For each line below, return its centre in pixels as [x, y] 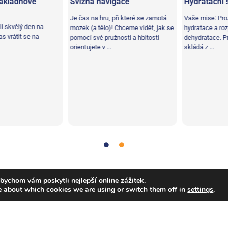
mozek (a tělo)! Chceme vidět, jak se [113, 28]
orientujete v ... [82, 47]
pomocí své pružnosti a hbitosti [106, 37]
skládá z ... [191, 47]
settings [201, 190]
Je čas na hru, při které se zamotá [110, 18]
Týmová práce [43, 178]
